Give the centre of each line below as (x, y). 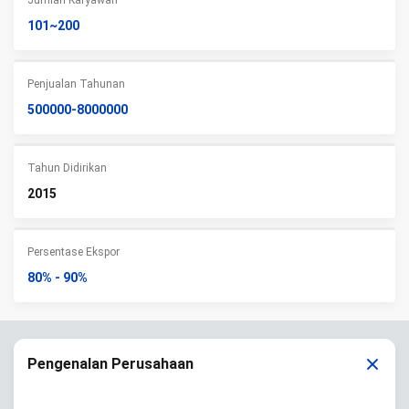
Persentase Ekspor (73, 252)
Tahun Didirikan (67, 168)
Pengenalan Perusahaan (110, 364)
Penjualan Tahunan (76, 84)
